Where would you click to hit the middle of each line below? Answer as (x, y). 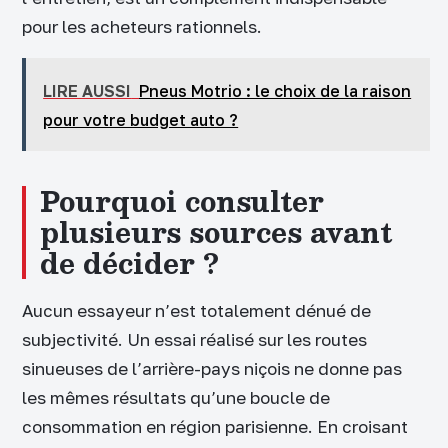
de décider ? (129, 262)
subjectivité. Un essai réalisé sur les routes (194, 339)
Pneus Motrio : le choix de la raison (275, 90)
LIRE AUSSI (87, 90)
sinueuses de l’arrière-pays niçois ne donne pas (212, 368)
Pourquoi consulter (182, 200)
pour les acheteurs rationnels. (142, 27)
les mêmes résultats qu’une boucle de (176, 397)
